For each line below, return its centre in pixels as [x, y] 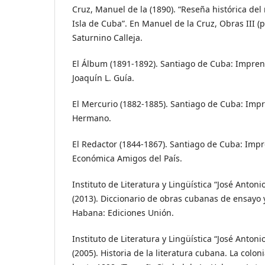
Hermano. [92, 118]
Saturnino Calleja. [107, 37]
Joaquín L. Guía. [103, 77]
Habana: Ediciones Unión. [123, 212]
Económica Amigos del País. [127, 158]
